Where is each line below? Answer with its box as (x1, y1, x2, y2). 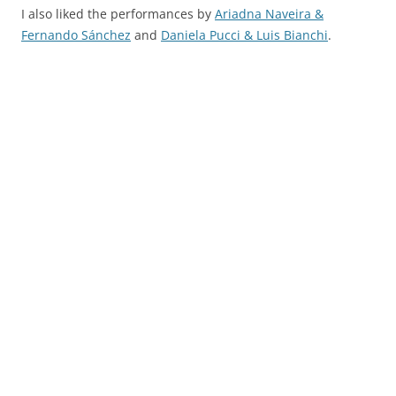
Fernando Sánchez (21, 27, 131, 44)
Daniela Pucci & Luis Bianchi (161, 27, 328, 44)
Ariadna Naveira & (215, 5, 324, 23)
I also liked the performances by (21, 5, 215, 23)
